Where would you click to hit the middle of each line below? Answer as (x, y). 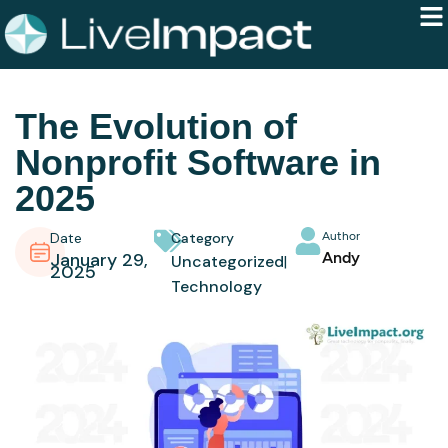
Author (340, 236)
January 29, (99, 260)
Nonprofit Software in (198, 163)
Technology (216, 287)
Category (202, 238)
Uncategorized (227, 262)
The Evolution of (156, 127)
